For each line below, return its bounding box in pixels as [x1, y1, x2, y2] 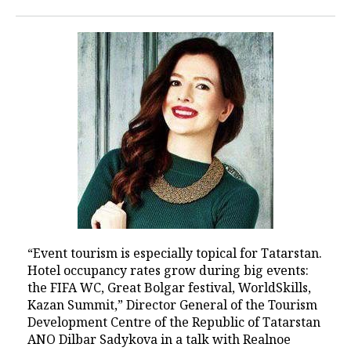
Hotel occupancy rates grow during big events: [27, 262, 309, 279]
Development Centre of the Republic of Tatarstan [27, 313, 320, 331]
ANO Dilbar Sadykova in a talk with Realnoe [27, 331, 291, 348]
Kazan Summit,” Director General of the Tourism [27, 296, 317, 313]
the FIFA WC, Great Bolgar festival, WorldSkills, [27, 279, 311, 296]
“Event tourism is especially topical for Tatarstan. [27, 244, 322, 262]
